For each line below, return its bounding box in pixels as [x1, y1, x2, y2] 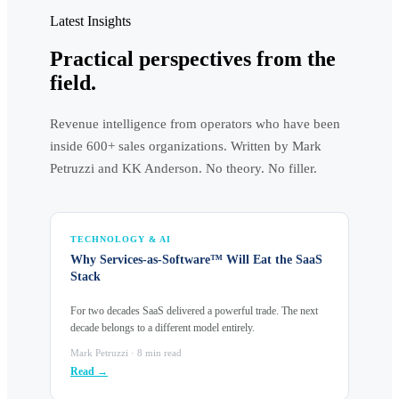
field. [50, 70, 96, 94]
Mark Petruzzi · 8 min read [70, 346, 182, 358]
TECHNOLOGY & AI [70, 233, 171, 244]
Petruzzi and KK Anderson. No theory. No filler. [50, 160, 317, 175]
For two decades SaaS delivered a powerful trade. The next [70, 304, 318, 317]
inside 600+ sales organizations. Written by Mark [50, 138, 322, 153]
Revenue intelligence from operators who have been [50, 116, 340, 131]
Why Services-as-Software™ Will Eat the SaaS [70, 252, 322, 266]
